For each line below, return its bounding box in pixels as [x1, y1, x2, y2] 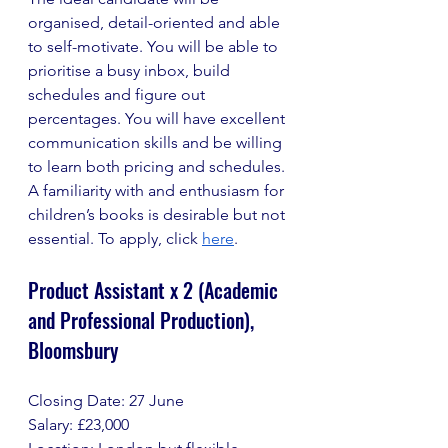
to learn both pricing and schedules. [28, 157, 289, 176]
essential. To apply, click [28, 229, 202, 248]
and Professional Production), [28, 305, 259, 335]
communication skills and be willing [28, 133, 286, 152]
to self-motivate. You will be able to [28, 37, 282, 56]
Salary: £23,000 [28, 415, 129, 434]
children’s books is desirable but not [28, 205, 289, 224]
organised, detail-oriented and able [28, 13, 284, 32]
